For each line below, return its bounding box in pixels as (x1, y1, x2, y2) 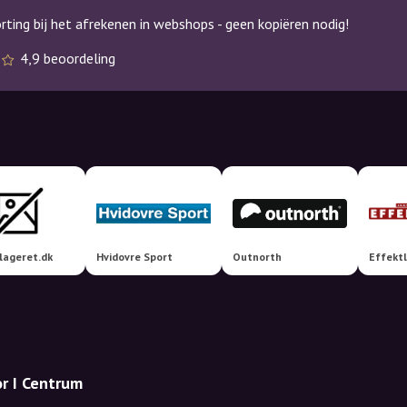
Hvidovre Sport (96, 250, 173, 263)
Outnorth (233, 250, 282, 263)
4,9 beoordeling (20, 49, 115, 67)
